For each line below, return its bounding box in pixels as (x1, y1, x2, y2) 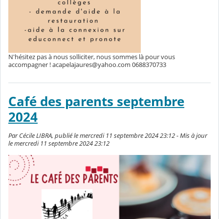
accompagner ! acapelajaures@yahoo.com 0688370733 (8, 60, 166, 69)
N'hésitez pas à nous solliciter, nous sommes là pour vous (8, 52, 175, 62)
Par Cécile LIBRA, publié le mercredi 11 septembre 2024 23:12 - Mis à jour (8, 131, 207, 140)
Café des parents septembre (8, 93, 184, 110)
